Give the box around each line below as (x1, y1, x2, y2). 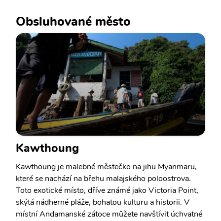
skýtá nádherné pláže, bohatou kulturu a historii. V (16, 197, 189, 208)
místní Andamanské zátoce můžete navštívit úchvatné (16, 209, 202, 220)
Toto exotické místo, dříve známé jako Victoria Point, (16, 185, 198, 196)
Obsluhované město (16, 13, 131, 30)
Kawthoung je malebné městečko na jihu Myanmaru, (16, 161, 197, 172)
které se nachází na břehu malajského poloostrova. (16, 173, 191, 184)
